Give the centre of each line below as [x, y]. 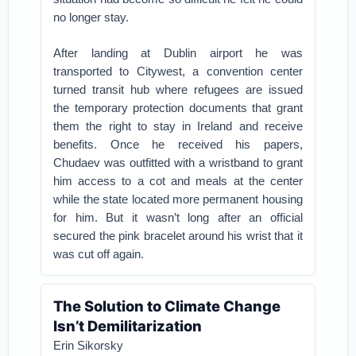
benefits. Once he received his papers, [178, 144]
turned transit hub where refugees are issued [178, 89]
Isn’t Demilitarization [128, 326]
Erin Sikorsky [89, 345]
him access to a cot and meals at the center [178, 181]
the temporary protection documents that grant [178, 108]
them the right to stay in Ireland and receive [178, 126]
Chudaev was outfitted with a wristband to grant [178, 163]
